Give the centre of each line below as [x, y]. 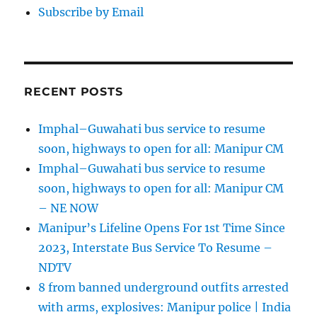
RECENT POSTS [74, 92]
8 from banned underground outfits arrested [164, 288]
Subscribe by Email [91, 12]
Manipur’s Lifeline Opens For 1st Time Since [162, 228]
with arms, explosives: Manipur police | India [165, 307]
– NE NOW [69, 208]
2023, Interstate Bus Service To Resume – [156, 248]
